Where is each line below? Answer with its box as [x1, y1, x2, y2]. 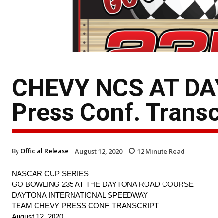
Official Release [20, 146, 69, 155]
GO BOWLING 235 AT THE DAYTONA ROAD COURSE [12, 180, 194, 189]
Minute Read [144, 146, 185, 156]
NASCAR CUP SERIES [12, 169, 89, 178]
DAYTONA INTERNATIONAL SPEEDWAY [12, 191, 148, 200]
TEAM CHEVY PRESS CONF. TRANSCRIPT [12, 201, 159, 210]
